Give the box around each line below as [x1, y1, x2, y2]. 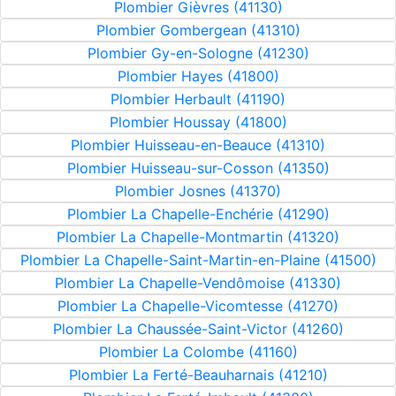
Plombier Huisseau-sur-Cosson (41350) [66, 159, 330, 177]
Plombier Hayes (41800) [117, 67, 279, 85]
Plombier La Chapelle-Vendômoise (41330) [55, 274, 341, 292]
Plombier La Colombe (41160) [98, 343, 298, 361]
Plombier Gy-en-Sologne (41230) [87, 44, 309, 62]
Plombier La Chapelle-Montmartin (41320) [57, 228, 339, 246]
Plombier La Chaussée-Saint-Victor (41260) [52, 320, 344, 338]
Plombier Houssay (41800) [109, 113, 287, 131]
